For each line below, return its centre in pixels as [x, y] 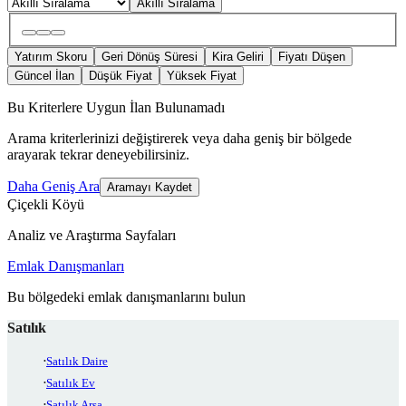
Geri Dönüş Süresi [150, 56]
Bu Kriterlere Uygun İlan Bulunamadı [116, 107]
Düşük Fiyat [121, 75]
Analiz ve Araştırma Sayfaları [92, 235]
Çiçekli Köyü [46, 204]
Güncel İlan [44, 75]
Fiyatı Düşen [312, 56]
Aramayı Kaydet [150, 187]
